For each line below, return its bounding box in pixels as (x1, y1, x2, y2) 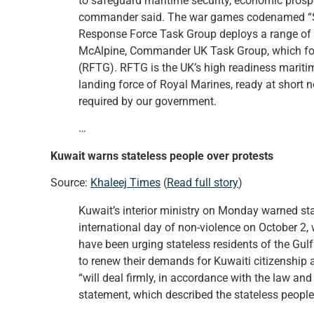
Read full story (167, 176, 238, 190)
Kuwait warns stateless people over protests (50, 149, 273, 163)
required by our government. (78, 94, 217, 108)
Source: (50, 176, 90, 190)
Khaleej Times (90, 176, 161, 190)
